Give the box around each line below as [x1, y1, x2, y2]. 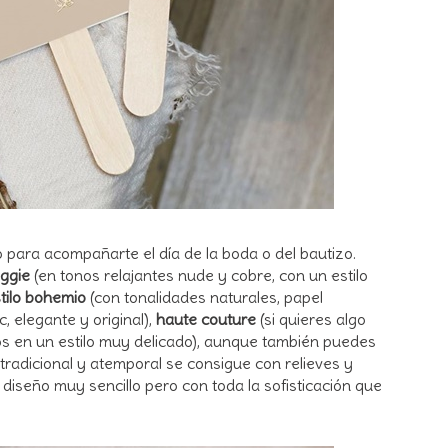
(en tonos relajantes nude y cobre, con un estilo [30, 264, 368, 285]
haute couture [156, 308, 256, 329]
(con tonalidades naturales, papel [86, 286, 323, 307]
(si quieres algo [256, 308, 366, 329]
